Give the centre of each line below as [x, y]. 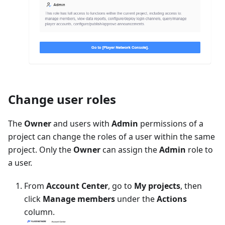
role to [199, 150]
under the [136, 199]
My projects [157, 186]
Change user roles [62, 99]
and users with [81, 124]
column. [39, 212]
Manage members [79, 199]
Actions [172, 199]
